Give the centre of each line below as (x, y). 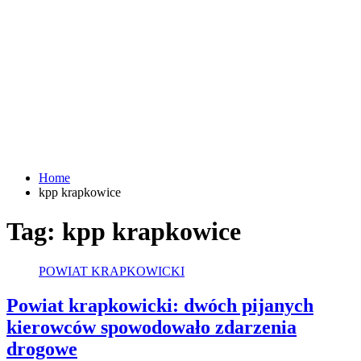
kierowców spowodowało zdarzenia (151, 327)
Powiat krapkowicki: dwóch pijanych (160, 305)
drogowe (42, 349)
